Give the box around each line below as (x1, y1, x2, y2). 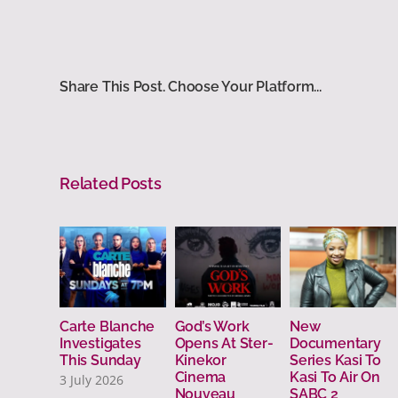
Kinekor (174, 351, 227, 369)
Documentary (290, 334, 381, 352)
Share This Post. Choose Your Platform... (60, 77, 322, 95)
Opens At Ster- (174, 334, 274, 352)
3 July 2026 (60, 370, 124, 388)
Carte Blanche (60, 317, 155, 335)
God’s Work (174, 317, 250, 335)
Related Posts (60, 174, 162, 194)
